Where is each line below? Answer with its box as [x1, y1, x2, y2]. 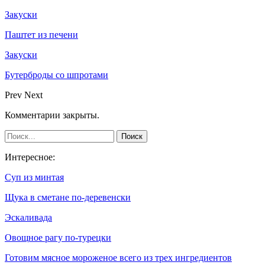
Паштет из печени [5, 30, 78, 40]
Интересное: [5, 152, 55, 163]
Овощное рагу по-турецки [5, 232, 111, 243]
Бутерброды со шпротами [5, 70, 108, 80]
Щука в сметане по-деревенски [5, 192, 131, 203]
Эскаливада [5, 212, 52, 223]
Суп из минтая [5, 172, 64, 183]
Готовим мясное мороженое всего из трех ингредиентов [5, 253, 232, 263]
